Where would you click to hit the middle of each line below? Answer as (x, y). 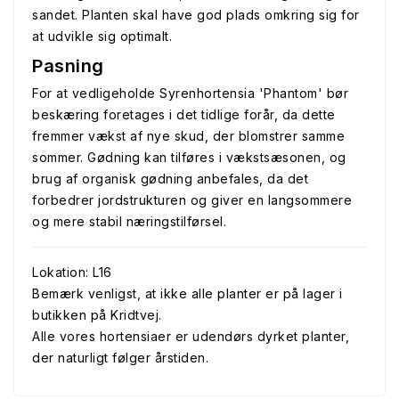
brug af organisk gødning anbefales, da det (170, 179)
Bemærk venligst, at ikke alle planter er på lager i (187, 293)
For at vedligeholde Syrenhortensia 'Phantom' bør (190, 93)
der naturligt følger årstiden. (120, 358)
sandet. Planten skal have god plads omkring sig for (196, 15)
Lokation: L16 (72, 272)
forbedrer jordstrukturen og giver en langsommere (192, 200)
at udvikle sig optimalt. (102, 36)
